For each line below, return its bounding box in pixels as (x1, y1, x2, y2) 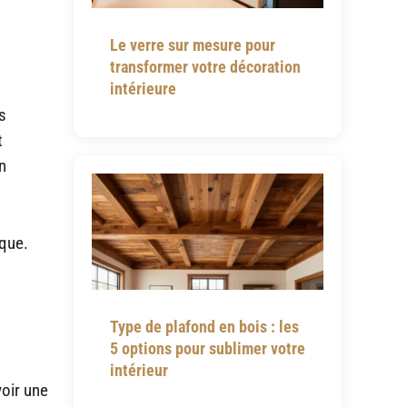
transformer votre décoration (109, 56, 301, 76)
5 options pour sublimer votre (109, 338, 305, 358)
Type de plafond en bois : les (109, 316, 299, 336)
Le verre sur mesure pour (109, 35, 275, 55)
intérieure (109, 78, 176, 98)
